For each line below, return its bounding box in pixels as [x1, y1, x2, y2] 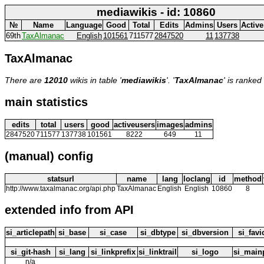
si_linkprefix [91, 247, 136, 256]
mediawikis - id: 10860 [96, 6, 216, 18]
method [234, 174, 262, 183]
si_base [58, 227, 86, 237]
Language [66, 21, 102, 29]
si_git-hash [10, 247, 51, 256]
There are [5, 75, 44, 85]
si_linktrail [138, 247, 177, 256]
